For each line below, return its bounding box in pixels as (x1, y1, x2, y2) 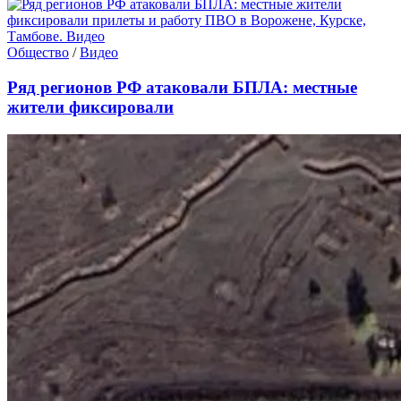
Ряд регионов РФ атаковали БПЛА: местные (7, 77, 357, 97)
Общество (7, 45, 69, 61)
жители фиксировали (7, 97, 174, 116)
